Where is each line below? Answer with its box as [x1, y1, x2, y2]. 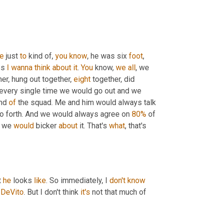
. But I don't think [24, 187, 80, 197]
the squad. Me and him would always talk [16, 98, 156, 108]
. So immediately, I [46, 176, 109, 186]
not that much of [90, 187, 146, 197]
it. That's [77, 121, 109, 131]
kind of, [27, 51, 55, 61]
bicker [34, 121, 59, 131]
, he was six [87, 51, 129, 61]
